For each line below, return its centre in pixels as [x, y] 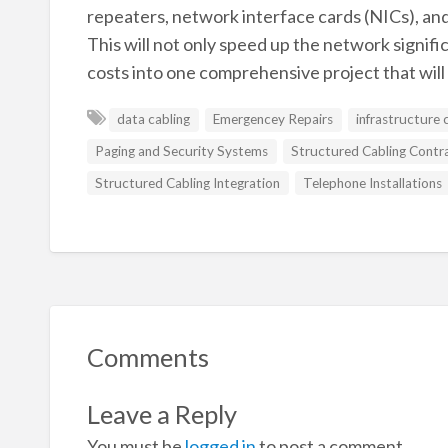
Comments [147, 356]
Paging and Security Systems [182, 151]
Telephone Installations [373, 182]
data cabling [154, 119]
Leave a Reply [161, 414]
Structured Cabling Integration [188, 182]
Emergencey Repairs [273, 119]
